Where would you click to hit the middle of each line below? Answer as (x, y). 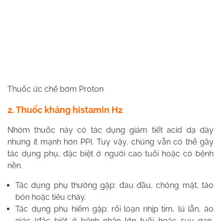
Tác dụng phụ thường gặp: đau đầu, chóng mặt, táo (114, 185)
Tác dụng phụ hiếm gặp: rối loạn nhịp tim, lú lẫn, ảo (114, 209)
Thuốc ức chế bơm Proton (55, 89)
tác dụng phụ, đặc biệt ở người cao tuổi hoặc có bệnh (110, 154)
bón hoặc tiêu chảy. (51, 197)
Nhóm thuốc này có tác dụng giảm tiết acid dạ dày (110, 130)
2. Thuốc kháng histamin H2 (65, 110)
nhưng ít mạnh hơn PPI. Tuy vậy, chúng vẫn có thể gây (110, 142)
